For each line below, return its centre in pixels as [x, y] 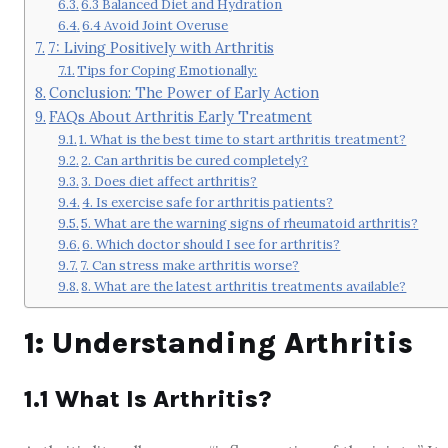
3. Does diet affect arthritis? [169, 181]
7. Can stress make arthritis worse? [190, 265]
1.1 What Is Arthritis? [147, 399]
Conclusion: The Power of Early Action [183, 92]
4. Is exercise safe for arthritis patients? [208, 202]
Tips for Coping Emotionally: [167, 70]
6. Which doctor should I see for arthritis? [211, 244]
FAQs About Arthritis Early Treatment [180, 116]
